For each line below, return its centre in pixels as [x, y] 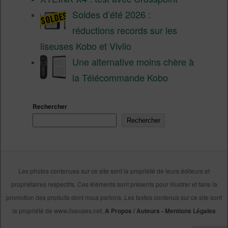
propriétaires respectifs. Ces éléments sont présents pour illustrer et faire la [114, 184]
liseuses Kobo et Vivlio [86, 46]
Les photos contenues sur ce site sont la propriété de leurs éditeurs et [114, 171]
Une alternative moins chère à [133, 61]
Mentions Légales [190, 211]
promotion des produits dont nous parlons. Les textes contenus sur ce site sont [114, 197]
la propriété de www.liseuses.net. [59, 211]
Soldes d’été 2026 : [112, 14]
